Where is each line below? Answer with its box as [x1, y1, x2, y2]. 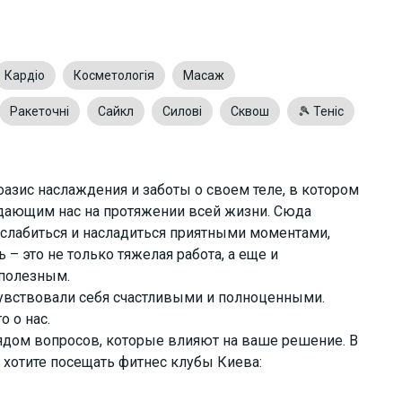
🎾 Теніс [298, 103, 344, 118]
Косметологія [74, 67, 154, 83]
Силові [162, 103, 202, 118]
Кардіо [4, 67, 45, 83]
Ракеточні [10, 103, 69, 118]
